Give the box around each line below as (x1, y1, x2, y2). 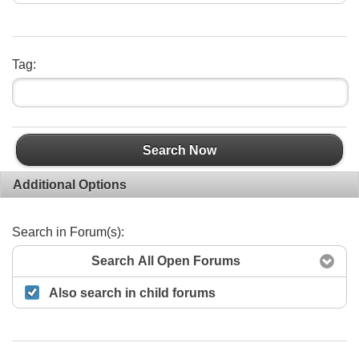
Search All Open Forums (91, 254, 240, 268)
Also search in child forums (49, 285, 216, 300)
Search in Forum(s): (12, 224, 124, 239)
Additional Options (13, 177, 127, 192)
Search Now (143, 143, 216, 157)
